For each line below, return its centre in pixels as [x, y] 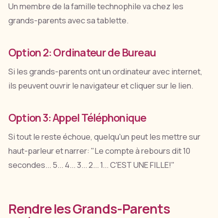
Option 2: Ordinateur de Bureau [82, 52]
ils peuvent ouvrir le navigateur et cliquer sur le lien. [100, 85]
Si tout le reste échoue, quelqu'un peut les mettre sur [104, 136]
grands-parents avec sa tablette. [68, 21]
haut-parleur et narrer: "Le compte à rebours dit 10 [99, 151]
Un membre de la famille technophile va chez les [96, 7]
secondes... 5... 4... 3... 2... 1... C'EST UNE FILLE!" [91, 165]
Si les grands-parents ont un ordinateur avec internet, [105, 71]
